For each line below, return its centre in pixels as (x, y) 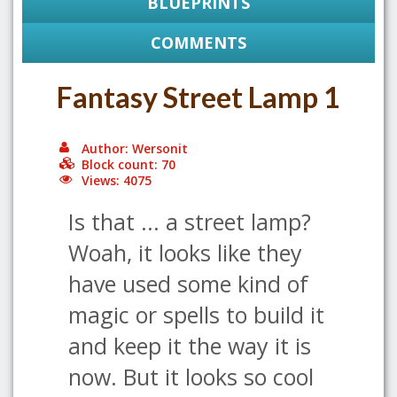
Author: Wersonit (135, 148)
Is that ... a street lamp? (190, 222)
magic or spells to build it (196, 315)
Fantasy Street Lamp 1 (198, 97)
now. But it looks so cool (191, 377)
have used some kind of (188, 284)
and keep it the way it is (190, 346)
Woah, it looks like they (185, 253)
